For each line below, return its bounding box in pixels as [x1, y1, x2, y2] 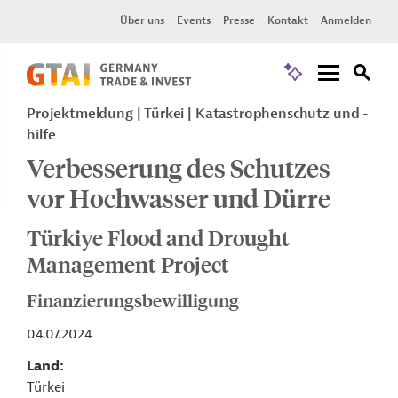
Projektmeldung [27, 105, 137, 123]
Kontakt [267, 13, 308, 28]
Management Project [27, 251, 229, 277]
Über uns [120, 13, 164, 28]
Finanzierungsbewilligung [27, 288, 239, 312]
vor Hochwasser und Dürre [27, 181, 330, 214]
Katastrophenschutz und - [195, 105, 370, 123]
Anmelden [321, 13, 371, 28]
